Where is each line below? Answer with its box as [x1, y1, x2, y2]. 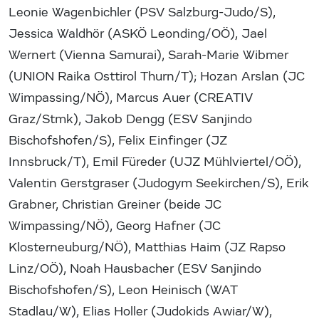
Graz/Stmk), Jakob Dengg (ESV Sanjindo [9, 111, 252, 127]
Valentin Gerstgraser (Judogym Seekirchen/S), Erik [9, 175, 309, 191]
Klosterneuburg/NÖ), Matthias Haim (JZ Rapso [9, 239, 286, 255]
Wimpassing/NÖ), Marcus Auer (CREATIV [9, 90, 253, 105]
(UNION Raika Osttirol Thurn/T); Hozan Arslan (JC [9, 68, 305, 84]
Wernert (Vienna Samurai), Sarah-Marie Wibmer [9, 47, 288, 63]
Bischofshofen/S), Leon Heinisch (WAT [9, 282, 238, 298]
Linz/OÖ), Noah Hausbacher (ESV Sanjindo [9, 261, 261, 276]
